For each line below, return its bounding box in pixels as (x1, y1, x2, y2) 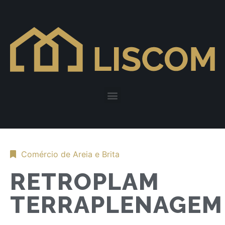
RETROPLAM (10, 168, 160, 195)
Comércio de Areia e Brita (21, 149, 120, 159)
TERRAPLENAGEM (10, 191, 223, 218)
